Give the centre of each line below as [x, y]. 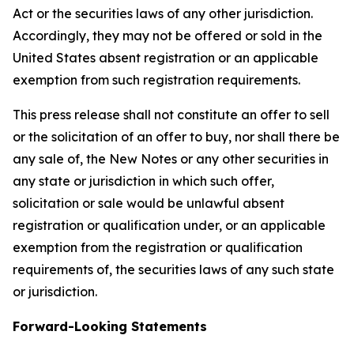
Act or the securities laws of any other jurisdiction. [163, 13]
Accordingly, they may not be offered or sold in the [168, 36]
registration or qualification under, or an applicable [169, 225]
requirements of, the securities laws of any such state [173, 269]
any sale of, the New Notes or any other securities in [171, 159]
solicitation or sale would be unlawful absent [149, 203]
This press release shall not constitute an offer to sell [171, 115]
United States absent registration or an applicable [166, 58]
